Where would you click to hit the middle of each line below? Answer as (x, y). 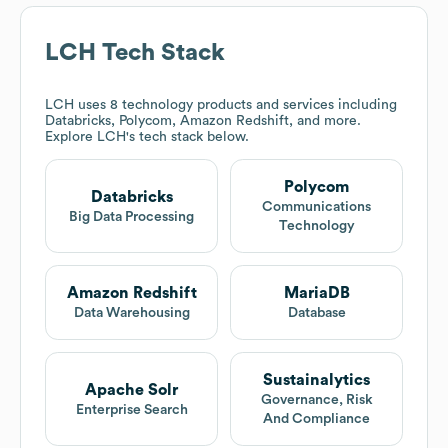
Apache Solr (131, 389)
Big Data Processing (131, 216)
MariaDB (316, 293)
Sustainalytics (316, 380)
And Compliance (316, 419)
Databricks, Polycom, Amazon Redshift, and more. (203, 121)
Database (316, 313)
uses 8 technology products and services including (235, 105)
